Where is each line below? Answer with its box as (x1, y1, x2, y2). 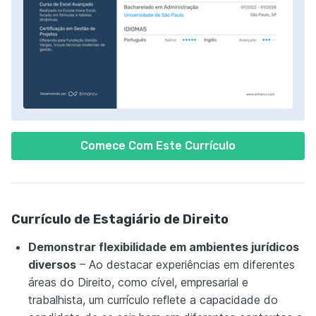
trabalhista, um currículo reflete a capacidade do (28, 292, 278, 307)
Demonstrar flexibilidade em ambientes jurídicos (28, 239, 299, 254)
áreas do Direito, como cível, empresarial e (28, 274, 248, 289)
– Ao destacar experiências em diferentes (76, 257, 295, 272)
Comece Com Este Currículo (80, 138, 236, 152)
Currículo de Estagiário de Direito (11, 211, 229, 227)
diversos (28, 257, 76, 272)
